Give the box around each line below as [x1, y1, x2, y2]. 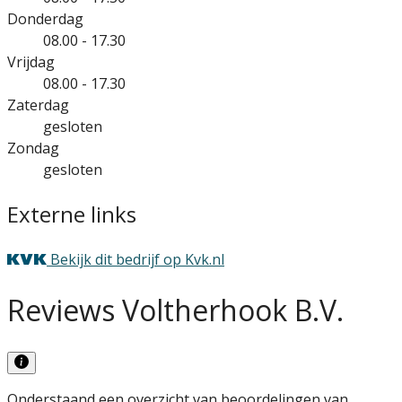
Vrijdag [7, 51, 55, 72]
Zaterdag [7, 94, 69, 115]
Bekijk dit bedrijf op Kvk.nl [50, 249, 224, 269]
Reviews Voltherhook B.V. [7, 291, 344, 330]
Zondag [7, 137, 59, 158]
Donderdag [7, 8, 83, 29]
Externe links [7, 198, 136, 229]
